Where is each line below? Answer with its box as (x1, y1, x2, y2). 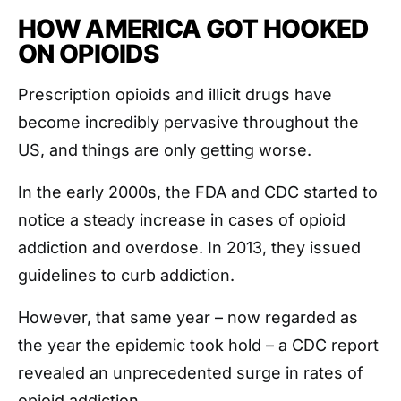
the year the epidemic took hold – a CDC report (18, 336, 379, 354)
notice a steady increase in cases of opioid (18, 210, 346, 229)
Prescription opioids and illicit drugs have (18, 85, 332, 104)
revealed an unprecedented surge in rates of (18, 363, 363, 382)
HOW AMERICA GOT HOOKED (18, 13, 369, 44)
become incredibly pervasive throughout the (18, 113, 359, 132)
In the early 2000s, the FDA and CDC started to (18, 183, 378, 201)
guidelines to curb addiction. (18, 266, 235, 285)
